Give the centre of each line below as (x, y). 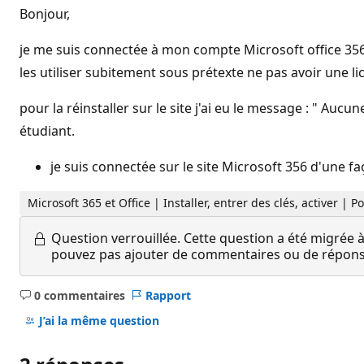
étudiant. (47, 131)
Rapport (168, 295)
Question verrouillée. (116, 238)
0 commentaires (79, 295)
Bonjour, (45, 14)
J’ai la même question (99, 321)
